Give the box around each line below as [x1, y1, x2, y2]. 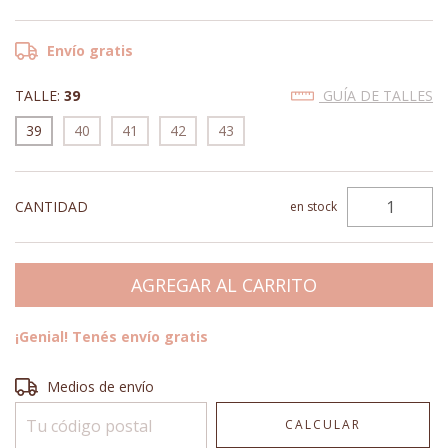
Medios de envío [47, 377, 155, 396]
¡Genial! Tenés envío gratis [15, 327, 208, 346]
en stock [290, 198, 338, 215]
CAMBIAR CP [345, 376, 425, 393]
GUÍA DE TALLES [319, 86, 433, 105]
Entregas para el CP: [15, 375, 145, 394]
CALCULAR [285, 416, 362, 433]
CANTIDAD [15, 197, 88, 216]
